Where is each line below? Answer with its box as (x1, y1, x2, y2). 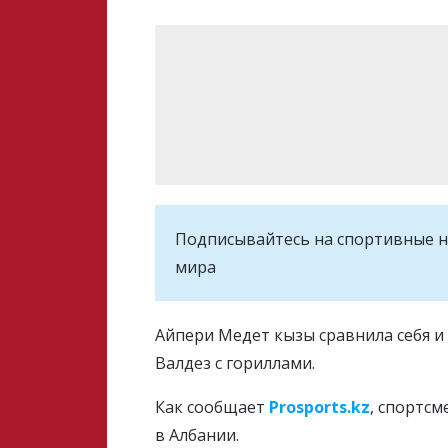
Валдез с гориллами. (155, 352, 316, 374)
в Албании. (155, 424, 240, 446)
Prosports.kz (269, 396, 371, 418)
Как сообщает (155, 396, 270, 418)
